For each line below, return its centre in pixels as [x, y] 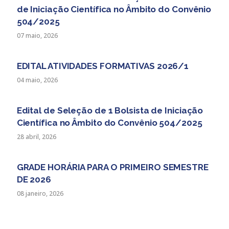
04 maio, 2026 [37, 80]
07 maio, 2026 [37, 35]
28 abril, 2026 [36, 136]
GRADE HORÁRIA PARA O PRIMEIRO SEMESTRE [112, 167]
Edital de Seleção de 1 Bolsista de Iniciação [110, 110]
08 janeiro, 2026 [40, 193]
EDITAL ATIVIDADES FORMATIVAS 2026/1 [103, 66]
